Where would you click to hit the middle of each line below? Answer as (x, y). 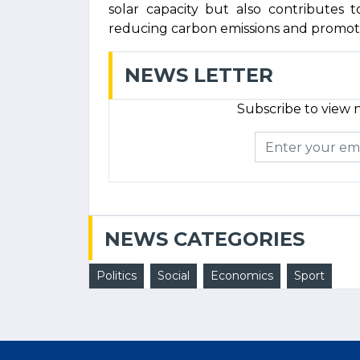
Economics (242, 276)
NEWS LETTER (199, 75)
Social (174, 276)
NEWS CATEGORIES (205, 239)
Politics (117, 276)
